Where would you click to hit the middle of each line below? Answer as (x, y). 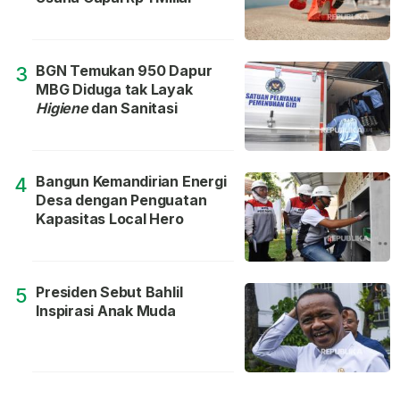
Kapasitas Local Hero (110, 219)
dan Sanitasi (133, 108)
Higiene (62, 108)
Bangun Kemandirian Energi (131, 182)
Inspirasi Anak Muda (106, 311)
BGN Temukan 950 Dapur (124, 71)
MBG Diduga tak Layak (114, 90)
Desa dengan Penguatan (121, 200)
